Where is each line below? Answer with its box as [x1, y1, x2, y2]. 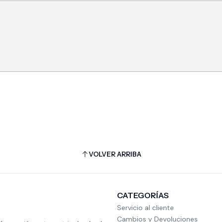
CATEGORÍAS [117, 190, 169, 200]
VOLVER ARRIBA [88, 150, 141, 159]
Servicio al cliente [117, 203, 174, 212]
